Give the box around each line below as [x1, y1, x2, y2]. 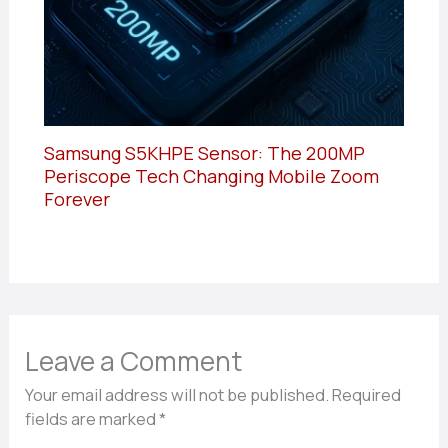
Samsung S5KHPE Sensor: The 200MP [43, 141, 365, 166]
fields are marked [25, 408, 160, 431]
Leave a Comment [25, 343, 243, 380]
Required [332, 384, 402, 407]
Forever [43, 187, 110, 212]
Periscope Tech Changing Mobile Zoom [43, 164, 379, 189]
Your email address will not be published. [25, 384, 330, 407]
